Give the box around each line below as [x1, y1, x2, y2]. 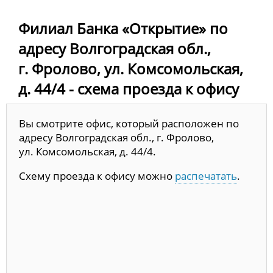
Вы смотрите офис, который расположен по [19, 116, 239, 130]
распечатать [175, 168, 237, 183]
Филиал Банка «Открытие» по [18, 18, 228, 38]
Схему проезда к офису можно [19, 168, 175, 183]
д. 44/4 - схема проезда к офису [18, 78, 239, 99]
